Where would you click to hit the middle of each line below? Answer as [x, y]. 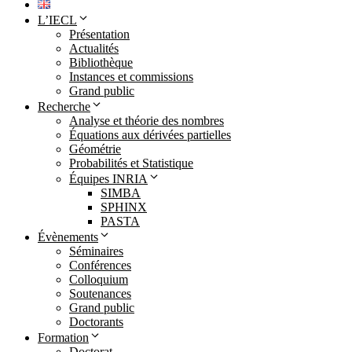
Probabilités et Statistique [131, 163]
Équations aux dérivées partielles [150, 134]
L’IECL [57, 20]
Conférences [100, 265]
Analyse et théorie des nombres [147, 120]
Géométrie [95, 148]
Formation [63, 337]
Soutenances [100, 293]
